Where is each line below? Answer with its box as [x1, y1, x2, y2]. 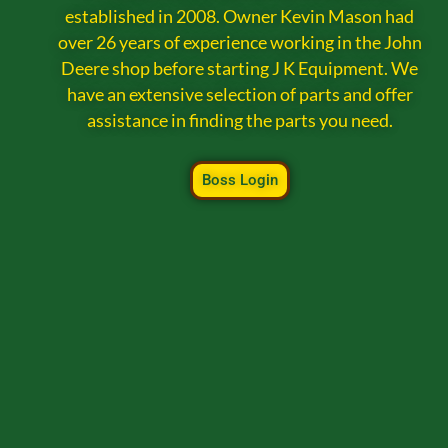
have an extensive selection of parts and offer [66, 84, 413, 106]
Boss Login [201, 170, 278, 189]
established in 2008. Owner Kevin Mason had [65, 6, 415, 28]
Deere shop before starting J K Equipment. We [61, 58, 419, 80]
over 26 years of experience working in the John [57, 32, 422, 54]
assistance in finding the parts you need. [86, 110, 393, 132]
